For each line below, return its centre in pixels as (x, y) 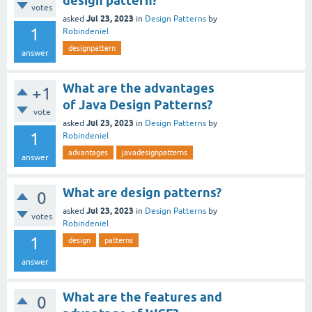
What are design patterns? (142, 193)
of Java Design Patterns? (138, 105)
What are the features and (142, 297)
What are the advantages (139, 88)
